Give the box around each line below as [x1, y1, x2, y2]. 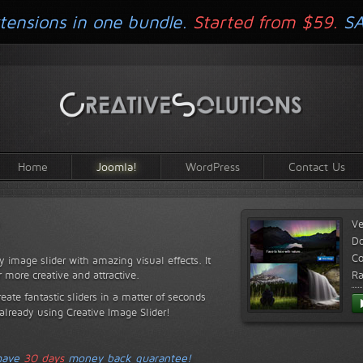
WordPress [186, 159, 240, 173]
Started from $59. [193, 11, 338, 32]
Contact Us [288, 159, 345, 173]
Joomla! [96, 159, 137, 173]
